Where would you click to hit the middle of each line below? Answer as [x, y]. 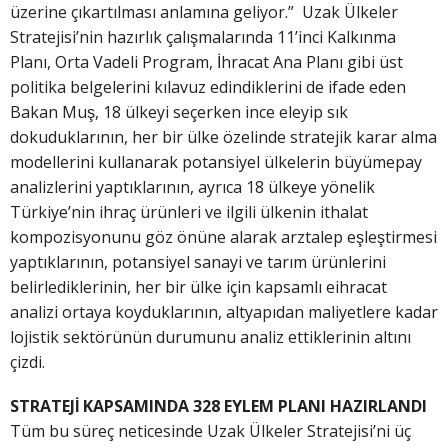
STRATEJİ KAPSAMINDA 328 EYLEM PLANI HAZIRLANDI [218, 406]
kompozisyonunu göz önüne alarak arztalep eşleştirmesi [223, 237]
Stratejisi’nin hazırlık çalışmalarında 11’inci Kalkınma [203, 37]
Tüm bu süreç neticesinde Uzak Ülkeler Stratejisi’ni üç [210, 431]
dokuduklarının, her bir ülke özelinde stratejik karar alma [223, 137]
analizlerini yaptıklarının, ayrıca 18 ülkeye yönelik [192, 187]
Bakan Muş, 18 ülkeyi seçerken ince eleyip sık [179, 112]
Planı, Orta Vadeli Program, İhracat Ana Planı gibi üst [206, 62]
